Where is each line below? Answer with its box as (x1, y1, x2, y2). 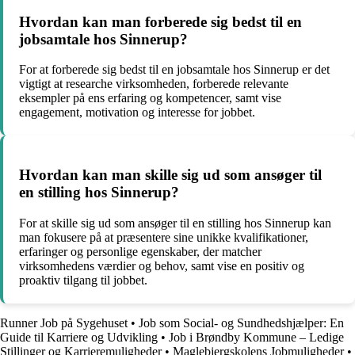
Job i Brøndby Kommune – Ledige (169, 330, 344, 344)
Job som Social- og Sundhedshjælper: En (139, 315, 344, 330)
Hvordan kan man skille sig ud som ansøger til (19, 166, 322, 184)
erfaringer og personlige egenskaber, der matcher (19, 244, 261, 258)
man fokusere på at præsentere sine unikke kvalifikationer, (19, 230, 308, 244)
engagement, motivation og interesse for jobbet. (19, 105, 255, 120)
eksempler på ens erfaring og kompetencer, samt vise (19, 91, 281, 105)
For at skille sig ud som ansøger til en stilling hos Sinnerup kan (19, 216, 331, 230)
